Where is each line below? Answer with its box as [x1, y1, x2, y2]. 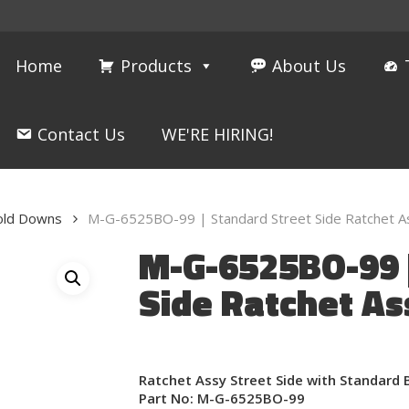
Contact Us [37, 123, 126, 145]
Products [121, 55, 193, 77]
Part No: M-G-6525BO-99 [138, 389, 305, 407]
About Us [272, 55, 347, 77]
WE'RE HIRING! [162, 123, 274, 145]
